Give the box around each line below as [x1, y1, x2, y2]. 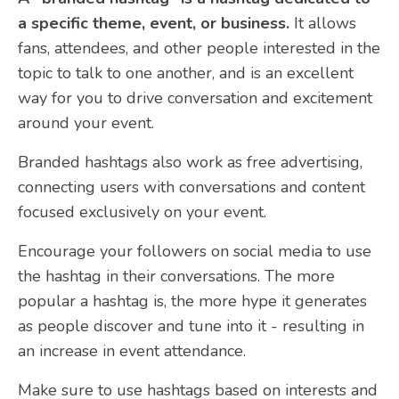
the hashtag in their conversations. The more [18, 265, 335, 287]
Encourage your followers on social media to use [18, 240, 371, 262]
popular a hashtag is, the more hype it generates [18, 289, 367, 312]
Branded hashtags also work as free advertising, [18, 151, 362, 173]
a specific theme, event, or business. [18, 12, 289, 34]
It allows [289, 12, 356, 34]
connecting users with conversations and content [18, 175, 365, 198]
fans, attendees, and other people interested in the [18, 37, 380, 59]
